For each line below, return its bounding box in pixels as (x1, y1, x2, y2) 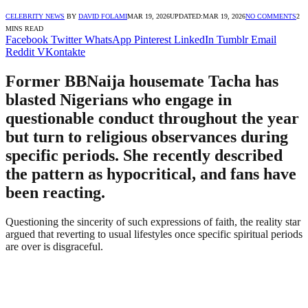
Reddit (5, 45, 34, 58)
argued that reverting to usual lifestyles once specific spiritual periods (5, 228, 302, 240)
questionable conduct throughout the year (5, 109, 299, 127)
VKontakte (37, 45, 85, 58)
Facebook (5, 33, 48, 45)
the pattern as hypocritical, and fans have (5, 164, 296, 183)
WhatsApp (85, 33, 131, 45)
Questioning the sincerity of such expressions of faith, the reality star (5, 215, 300, 228)
